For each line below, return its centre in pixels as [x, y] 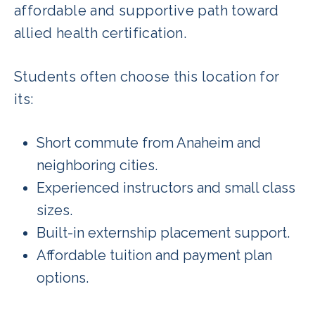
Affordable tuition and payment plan [154, 255]
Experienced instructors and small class [166, 187]
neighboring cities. [97, 165]
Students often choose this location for [147, 76]
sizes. [54, 210]
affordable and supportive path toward [147, 10]
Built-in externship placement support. [163, 232]
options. [63, 277]
